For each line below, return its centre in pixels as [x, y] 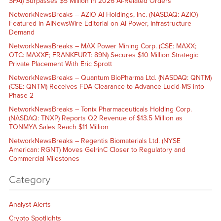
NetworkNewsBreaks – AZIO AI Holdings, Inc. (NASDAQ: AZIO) [103, 14]
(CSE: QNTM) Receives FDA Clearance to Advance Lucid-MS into [106, 86]
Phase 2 [21, 95]
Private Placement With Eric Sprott [60, 64]
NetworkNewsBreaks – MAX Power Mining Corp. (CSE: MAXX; [102, 46]
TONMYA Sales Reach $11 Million [58, 127]
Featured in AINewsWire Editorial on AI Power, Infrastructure [100, 23]
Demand [21, 32]
